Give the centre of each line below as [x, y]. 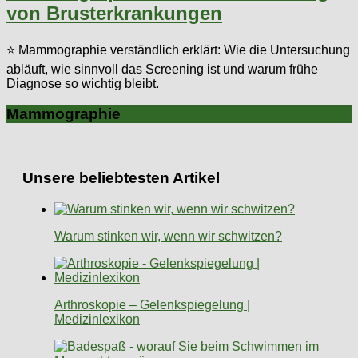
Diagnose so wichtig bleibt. [83, 83]
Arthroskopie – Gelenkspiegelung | [152, 304]
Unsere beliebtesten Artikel [121, 177]
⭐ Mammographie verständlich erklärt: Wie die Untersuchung [178, 50]
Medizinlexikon [97, 319]
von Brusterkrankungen [114, 13]
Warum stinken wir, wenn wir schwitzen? [168, 236]
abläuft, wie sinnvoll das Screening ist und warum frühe [162, 69]
